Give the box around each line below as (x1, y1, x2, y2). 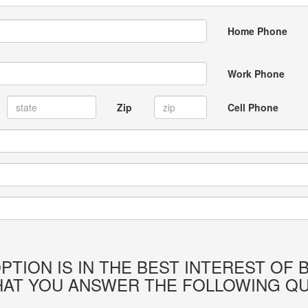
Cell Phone (227, 100, 278, 114)
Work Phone (227, 67, 285, 80)
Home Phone (227, 24, 287, 38)
